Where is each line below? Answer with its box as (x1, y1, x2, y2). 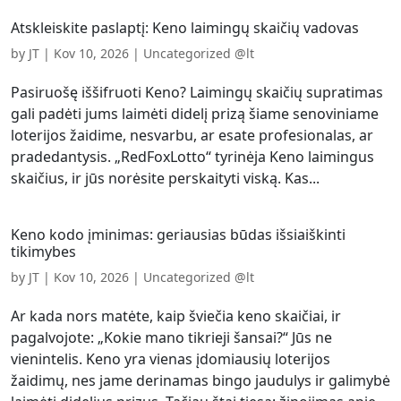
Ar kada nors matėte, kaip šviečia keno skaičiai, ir (11, 306, 341, 326)
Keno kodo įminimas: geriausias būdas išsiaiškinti (11, 225, 346, 244)
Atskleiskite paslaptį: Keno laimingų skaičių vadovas (11, 18, 359, 38)
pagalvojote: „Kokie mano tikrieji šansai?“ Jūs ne (11, 328, 332, 347)
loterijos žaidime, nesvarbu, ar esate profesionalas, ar (11, 125, 373, 145)
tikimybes (11, 242, 76, 261)
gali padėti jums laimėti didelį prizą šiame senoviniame (11, 104, 379, 124)
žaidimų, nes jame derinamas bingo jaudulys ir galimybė (11, 371, 390, 390)
